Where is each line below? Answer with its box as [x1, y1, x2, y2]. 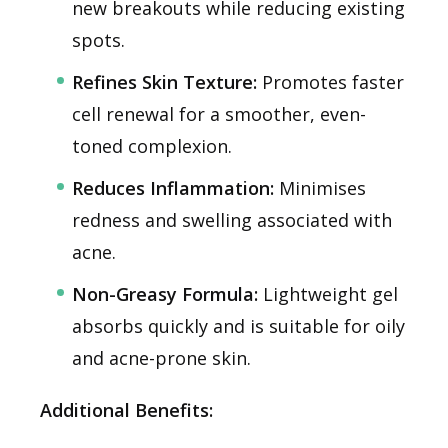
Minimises [274, 175, 366, 200]
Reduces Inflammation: [72, 175, 274, 200]
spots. [72, 27, 125, 52]
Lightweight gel [258, 281, 398, 306]
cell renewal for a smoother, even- [72, 101, 366, 126]
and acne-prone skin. [72, 345, 251, 370]
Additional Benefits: [40, 397, 213, 422]
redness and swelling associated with [72, 207, 392, 232]
